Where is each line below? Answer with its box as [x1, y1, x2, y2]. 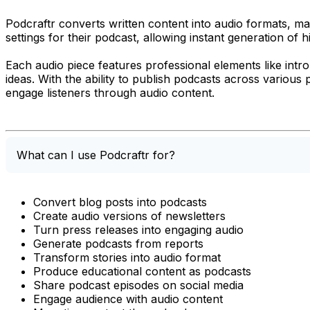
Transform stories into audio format [33, 250, 221, 264]
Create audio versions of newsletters [33, 208, 226, 223]
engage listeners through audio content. [6, 85, 215, 100]
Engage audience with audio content [33, 291, 223, 306]
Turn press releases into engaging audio [33, 222, 244, 237]
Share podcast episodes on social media [33, 277, 244, 292]
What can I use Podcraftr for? [17, 147, 175, 162]
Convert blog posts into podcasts [33, 194, 207, 209]
